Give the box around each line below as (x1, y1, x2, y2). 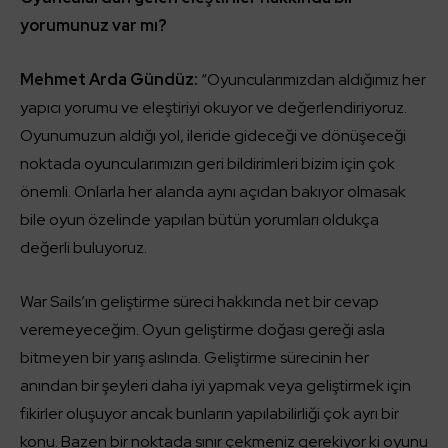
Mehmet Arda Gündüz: (20, 69, 198, 90)
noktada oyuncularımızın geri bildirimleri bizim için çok (20, 153, 395, 174)
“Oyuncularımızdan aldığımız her (198, 69, 426, 90)
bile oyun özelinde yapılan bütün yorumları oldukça (20, 209, 379, 230)
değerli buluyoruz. (20, 237, 147, 258)
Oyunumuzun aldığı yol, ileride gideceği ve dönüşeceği (20, 125, 406, 146)
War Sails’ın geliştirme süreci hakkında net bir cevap (20, 291, 379, 312)
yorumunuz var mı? (20, 15, 167, 36)
